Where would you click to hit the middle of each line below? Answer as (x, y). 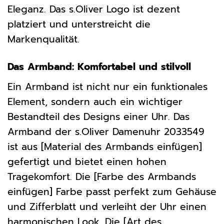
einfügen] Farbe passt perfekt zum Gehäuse (112, 191)
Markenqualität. (43, 39)
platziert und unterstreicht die (79, 24)
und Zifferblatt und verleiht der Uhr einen (107, 206)
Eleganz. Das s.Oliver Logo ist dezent (94, 9)
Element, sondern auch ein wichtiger (95, 101)
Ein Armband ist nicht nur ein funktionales (107, 86)
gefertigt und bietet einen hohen (87, 161)
